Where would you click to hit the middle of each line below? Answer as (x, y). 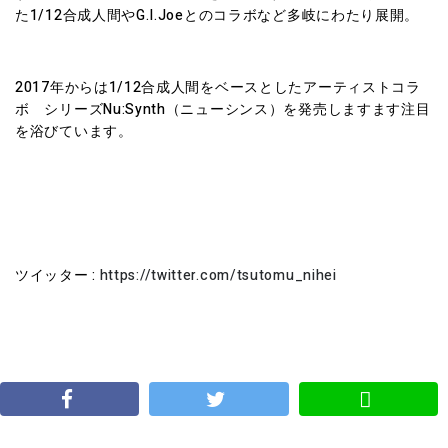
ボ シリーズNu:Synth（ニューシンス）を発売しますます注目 (223, 109)
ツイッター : (57, 275)
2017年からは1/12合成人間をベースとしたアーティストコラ (218, 87)
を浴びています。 (74, 131)
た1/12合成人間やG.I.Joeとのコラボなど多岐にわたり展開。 (217, 15)
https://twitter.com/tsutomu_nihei (218, 275)
